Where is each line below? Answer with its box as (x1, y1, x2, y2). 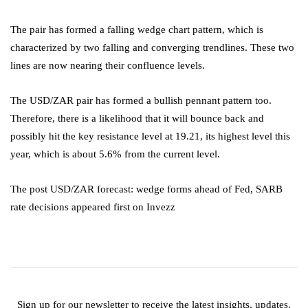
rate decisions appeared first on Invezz (10, 201, 175, 213)
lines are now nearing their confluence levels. (10, 60, 208, 71)
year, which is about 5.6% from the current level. (10, 148, 220, 160)
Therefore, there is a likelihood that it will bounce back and (10, 113, 264, 124)
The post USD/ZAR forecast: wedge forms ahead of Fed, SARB (10, 184, 283, 195)
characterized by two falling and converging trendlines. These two (10, 42, 294, 54)
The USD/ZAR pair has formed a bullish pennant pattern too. (10, 95, 272, 107)
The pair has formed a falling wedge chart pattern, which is (10, 24, 263, 36)
